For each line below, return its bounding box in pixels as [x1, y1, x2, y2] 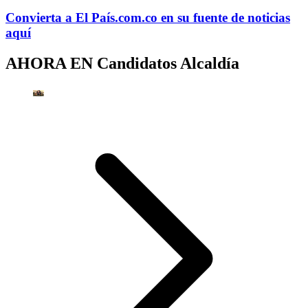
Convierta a [5, 10, 72, 25]
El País [76, 10, 115, 25]
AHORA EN [5, 54, 97, 73]
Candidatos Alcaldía [97, 54, 239, 73]
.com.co [115, 10, 157, 25]
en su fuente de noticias [161, 10, 290, 25]
